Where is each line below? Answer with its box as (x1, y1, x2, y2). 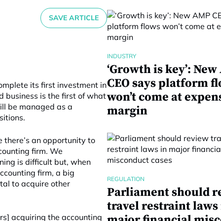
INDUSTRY (107, 52, 136, 60)
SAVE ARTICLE (48, 13, 99, 22)
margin (107, 104, 147, 118)
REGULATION (107, 175, 145, 183)
